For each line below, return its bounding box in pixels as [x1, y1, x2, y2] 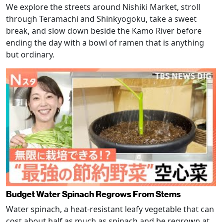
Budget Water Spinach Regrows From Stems [6, 188, 181, 200]
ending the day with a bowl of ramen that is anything [6, 37, 204, 48]
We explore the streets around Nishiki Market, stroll [6, 1, 200, 12]
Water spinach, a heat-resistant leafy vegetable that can [6, 204, 214, 215]
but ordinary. [6, 49, 55, 60]
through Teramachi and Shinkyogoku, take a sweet [6, 13, 197, 24]
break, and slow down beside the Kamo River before [6, 25, 202, 36]
